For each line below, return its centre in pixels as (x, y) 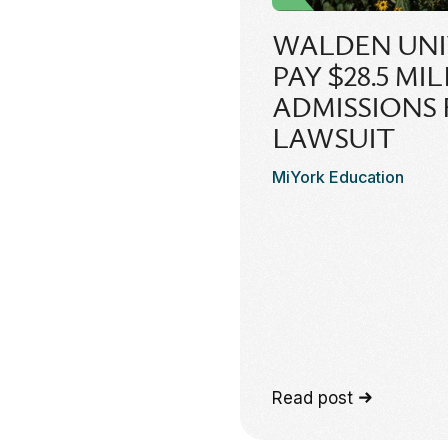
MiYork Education (338, 176)
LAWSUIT (333, 138)
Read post (312, 398)
